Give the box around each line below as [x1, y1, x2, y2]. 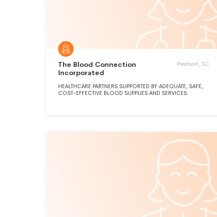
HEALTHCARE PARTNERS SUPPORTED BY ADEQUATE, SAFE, [58, 83, 203, 90]
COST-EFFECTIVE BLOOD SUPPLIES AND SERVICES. [58, 90, 189, 96]
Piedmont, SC [177, 61, 209, 67]
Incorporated [58, 68, 104, 77]
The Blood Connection [58, 60, 136, 69]
